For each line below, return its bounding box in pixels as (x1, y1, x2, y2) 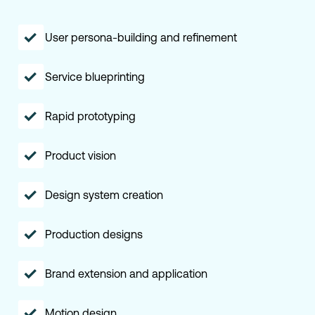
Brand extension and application (45, 266, 207, 280)
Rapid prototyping (45, 109, 136, 122)
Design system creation (45, 188, 163, 201)
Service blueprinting (45, 70, 145, 83)
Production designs (45, 227, 143, 240)
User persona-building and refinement (45, 30, 237, 44)
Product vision (45, 148, 116, 162)
